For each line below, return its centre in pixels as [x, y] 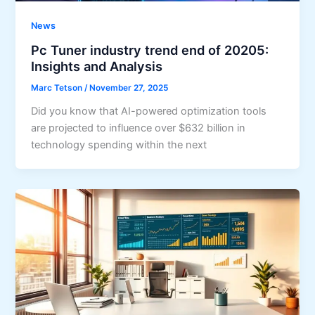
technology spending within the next [119, 144]
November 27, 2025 [129, 88]
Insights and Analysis [97, 66]
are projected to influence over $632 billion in [139, 128]
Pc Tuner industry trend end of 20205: [150, 50]
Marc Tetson [58, 88]
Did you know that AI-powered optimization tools [149, 111]
